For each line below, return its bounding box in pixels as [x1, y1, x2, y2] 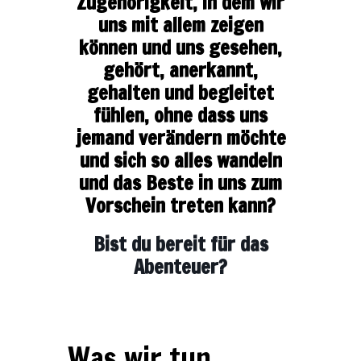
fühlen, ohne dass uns [93, 102, 268, 129]
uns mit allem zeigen [98, 11, 263, 39]
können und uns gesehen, [79, 34, 282, 61]
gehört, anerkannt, [103, 56, 258, 84]
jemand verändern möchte [75, 124, 286, 151]
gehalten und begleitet [87, 79, 274, 106]
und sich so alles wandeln [79, 147, 282, 174]
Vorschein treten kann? [85, 192, 276, 219]
